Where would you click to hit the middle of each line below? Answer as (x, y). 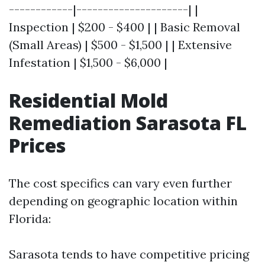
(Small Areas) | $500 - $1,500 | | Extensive (120, 45)
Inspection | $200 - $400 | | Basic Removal (125, 27)
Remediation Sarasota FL (128, 123)
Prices (37, 146)
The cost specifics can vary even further (120, 183)
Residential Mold (88, 101)
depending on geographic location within (123, 201)
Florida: (30, 219)
